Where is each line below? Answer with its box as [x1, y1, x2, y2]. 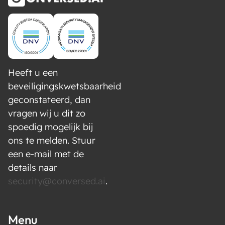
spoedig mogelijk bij [8, 121, 93, 133]
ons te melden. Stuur [8, 135, 95, 146]
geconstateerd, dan [8, 94, 90, 105]
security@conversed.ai [8, 175, 105, 187]
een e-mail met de [8, 148, 84, 160]
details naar [8, 162, 57, 173]
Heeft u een [8, 67, 58, 78]
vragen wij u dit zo [8, 107, 85, 119]
